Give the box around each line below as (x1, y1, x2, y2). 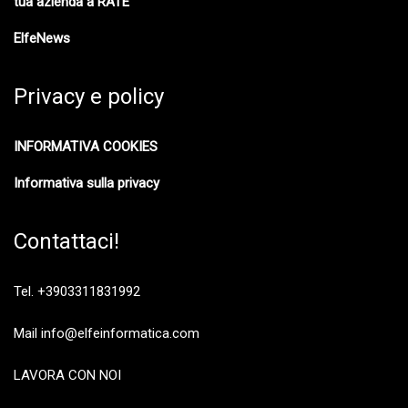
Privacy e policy (14, 84, 164, 110)
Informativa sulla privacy (14, 175, 159, 192)
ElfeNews (14, 30, 70, 47)
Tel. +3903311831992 (14, 283, 140, 301)
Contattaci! (14, 229, 119, 255)
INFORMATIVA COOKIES (14, 138, 158, 156)
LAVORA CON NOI (14, 367, 121, 384)
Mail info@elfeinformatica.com (14, 325, 199, 342)
